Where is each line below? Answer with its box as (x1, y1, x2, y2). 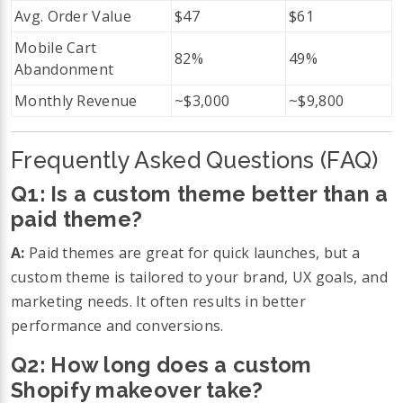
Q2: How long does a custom (11, 352, 312, 377)
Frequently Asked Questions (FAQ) (11, 146, 379, 174)
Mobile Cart (14, 37, 97, 58)
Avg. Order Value (14, 5, 131, 26)
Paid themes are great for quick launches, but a (24, 242, 361, 263)
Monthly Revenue (14, 90, 138, 111)
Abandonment (14, 58, 114, 79)
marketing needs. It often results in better (11, 291, 306, 311)
